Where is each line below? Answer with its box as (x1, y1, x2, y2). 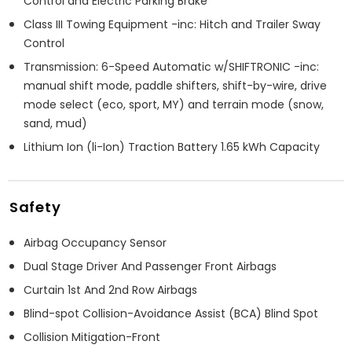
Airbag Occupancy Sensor (24, 234, 167, 251)
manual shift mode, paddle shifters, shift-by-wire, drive (24, 77, 327, 93)
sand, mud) (24, 115, 87, 131)
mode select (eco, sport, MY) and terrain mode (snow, (24, 96, 324, 112)
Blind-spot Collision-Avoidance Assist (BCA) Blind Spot (24, 305, 318, 321)
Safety (9, 196, 61, 217)
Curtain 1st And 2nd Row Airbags (24, 281, 197, 298)
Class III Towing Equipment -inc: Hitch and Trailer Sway (24, 16, 321, 32)
